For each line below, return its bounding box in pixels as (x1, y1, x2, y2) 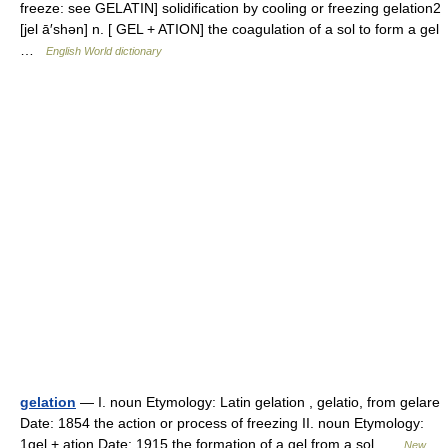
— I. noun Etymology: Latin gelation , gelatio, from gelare (76, 394, 440, 410)
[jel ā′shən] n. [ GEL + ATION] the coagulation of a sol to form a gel (20, 21, 439, 37)
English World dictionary (46, 45, 162, 57)
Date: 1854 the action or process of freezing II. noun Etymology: (20, 415, 424, 431)
